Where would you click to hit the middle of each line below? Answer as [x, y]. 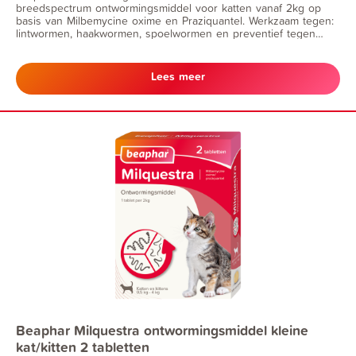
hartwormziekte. [55, 45]
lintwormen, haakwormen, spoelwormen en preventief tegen [166, 33]
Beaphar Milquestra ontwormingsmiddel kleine [162, 330]
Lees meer [178, 77]
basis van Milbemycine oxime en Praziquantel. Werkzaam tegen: [175, 20]
